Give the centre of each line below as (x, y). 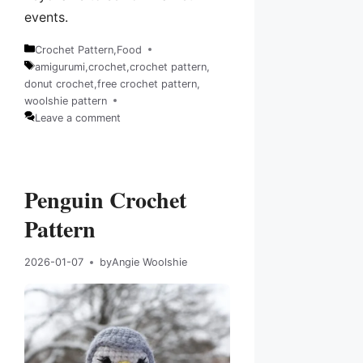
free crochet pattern (147, 83)
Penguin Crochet (105, 199)
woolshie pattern (66, 100)
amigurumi (60, 66)
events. (46, 17)
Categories (50, 57)
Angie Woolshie (149, 263)
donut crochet (59, 83)
